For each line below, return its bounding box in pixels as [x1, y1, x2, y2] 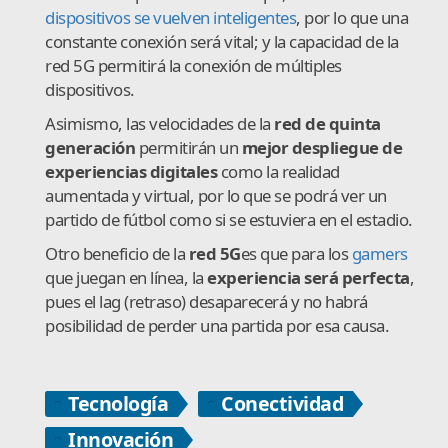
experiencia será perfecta [207, 265, 410, 289]
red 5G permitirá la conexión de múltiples [45, 53, 342, 77]
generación [45, 135, 135, 159]
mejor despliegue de [241, 135, 402, 159]
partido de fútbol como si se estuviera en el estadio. [45, 207, 413, 231]
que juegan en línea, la [45, 265, 207, 289]
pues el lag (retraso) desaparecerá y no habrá [45, 289, 368, 313]
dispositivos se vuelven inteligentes [45, 5, 296, 29]
